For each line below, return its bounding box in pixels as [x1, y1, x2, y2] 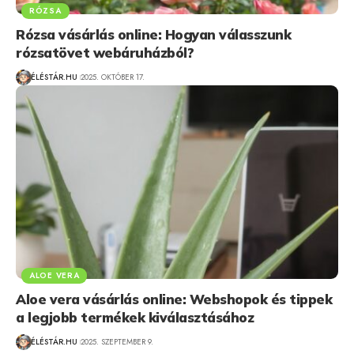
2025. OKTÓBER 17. [80, 71, 145, 84]
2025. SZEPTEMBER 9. [80, 336, 153, 348]
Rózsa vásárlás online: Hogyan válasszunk [16, 25, 291, 43]
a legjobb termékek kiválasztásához [16, 308, 254, 326]
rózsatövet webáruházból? [16, 43, 194, 61]
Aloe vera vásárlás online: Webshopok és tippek [16, 290, 332, 307]
